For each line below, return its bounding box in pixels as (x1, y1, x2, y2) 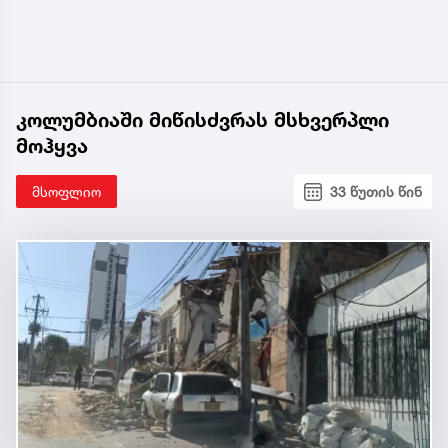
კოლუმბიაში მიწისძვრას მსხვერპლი (16, 108, 389, 133)
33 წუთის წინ (330, 183, 422, 201)
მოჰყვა (16, 134, 88, 159)
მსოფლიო (32, 183, 101, 201)
